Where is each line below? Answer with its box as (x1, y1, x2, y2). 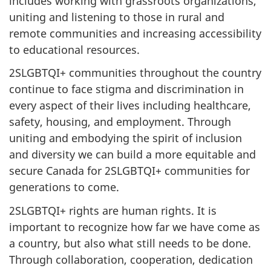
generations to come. (9, 180, 119, 195)
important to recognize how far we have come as (9, 219, 260, 234)
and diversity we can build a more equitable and (9, 147, 256, 162)
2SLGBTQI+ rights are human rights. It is (9, 203, 217, 218)
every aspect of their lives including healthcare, (9, 98, 251, 113)
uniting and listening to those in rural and (9, 9, 224, 24)
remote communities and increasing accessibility (9, 25, 261, 41)
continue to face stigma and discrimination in (9, 82, 244, 97)
